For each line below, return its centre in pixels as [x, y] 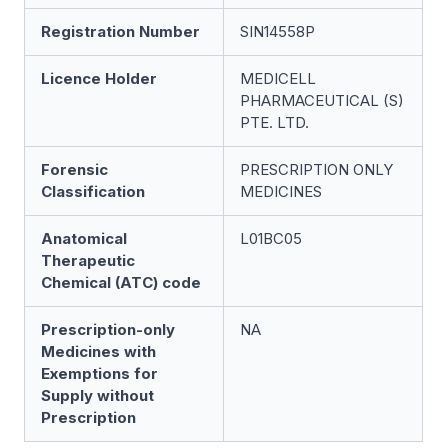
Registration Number [120, 31]
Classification [93, 191]
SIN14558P [277, 31]
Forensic [74, 169]
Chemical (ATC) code [121, 282]
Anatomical [84, 238]
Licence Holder [99, 78]
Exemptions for [99, 373]
